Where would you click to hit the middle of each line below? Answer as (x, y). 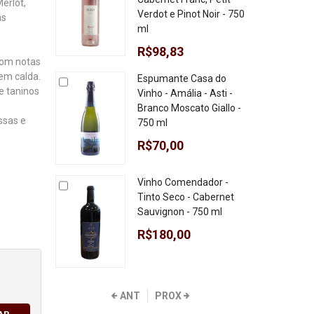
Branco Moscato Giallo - (189, 108)
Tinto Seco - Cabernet (185, 197)
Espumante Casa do (182, 78)
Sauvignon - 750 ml (179, 211)
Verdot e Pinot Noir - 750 (191, 14)
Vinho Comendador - (183, 182)
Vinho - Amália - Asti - (185, 93)
